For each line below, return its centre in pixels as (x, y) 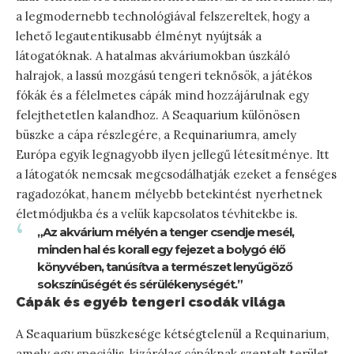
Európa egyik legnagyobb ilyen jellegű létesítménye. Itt (173, 155)
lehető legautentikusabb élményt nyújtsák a (139, 36)
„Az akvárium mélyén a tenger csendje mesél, (166, 232)
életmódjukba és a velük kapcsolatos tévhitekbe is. (157, 214)
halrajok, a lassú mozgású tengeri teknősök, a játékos (164, 76)
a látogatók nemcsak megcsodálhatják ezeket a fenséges (176, 175)
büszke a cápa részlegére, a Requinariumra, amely (156, 135)
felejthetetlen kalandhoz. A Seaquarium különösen (158, 115)
